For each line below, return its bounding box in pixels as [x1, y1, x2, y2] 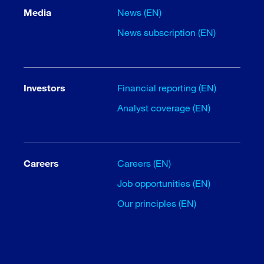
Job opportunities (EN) [117, 177, 211, 189]
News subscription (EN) [117, 27, 216, 38]
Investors [24, 82, 65, 94]
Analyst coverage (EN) [117, 102, 211, 114]
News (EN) [117, 6, 162, 18]
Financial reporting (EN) [117, 82, 217, 94]
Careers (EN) [117, 157, 171, 169]
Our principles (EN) [117, 197, 197, 209]
